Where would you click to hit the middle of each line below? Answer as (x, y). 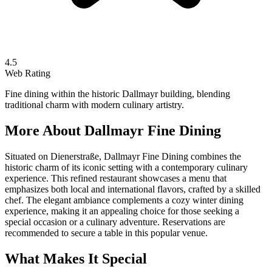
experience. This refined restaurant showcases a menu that (116, 178)
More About (45, 130)
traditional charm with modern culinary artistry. (94, 104)
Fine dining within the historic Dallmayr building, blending (117, 93)
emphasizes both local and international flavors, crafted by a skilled (133, 189)
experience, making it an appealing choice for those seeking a (122, 211)
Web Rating (28, 73)
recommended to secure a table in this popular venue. (106, 233)
